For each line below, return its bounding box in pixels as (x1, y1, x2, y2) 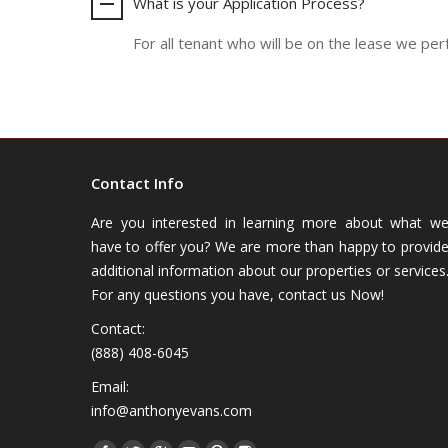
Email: (91, 376, 129, 396)
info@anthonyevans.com (91, 400, 252, 420)
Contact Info (91, 172, 184, 193)
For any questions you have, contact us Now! (91, 284, 384, 304)
